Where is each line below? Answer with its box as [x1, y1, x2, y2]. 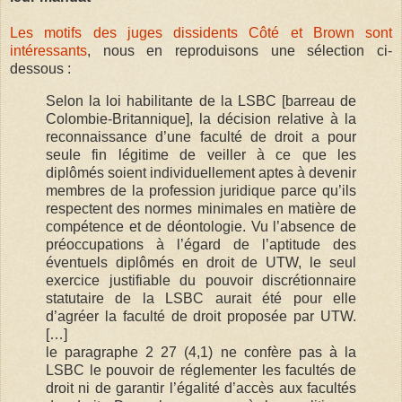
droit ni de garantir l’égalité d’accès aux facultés [46, 380, 356, 396]
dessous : [10, 60, 71, 76]
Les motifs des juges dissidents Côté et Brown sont [10, 24, 392, 40]
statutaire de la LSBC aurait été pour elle [46, 290, 356, 306]
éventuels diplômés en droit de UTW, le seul [46, 254, 356, 270]
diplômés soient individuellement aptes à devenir [46, 164, 356, 180]
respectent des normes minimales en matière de [46, 200, 356, 216]
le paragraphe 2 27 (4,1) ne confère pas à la [46, 344, 356, 360]
